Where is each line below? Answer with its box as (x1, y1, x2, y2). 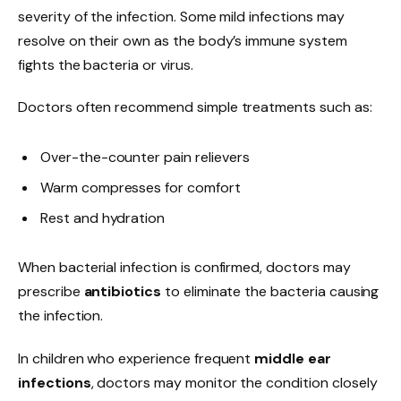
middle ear (254, 348, 331, 368)
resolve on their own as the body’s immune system (18, 30, 347, 50)
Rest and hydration (40, 208, 166, 227)
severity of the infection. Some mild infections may (18, 6, 345, 26)
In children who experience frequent (18, 348, 255, 368)
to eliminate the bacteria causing (161, 281, 380, 301)
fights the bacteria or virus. (18, 55, 193, 74)
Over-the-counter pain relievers (40, 147, 250, 166)
